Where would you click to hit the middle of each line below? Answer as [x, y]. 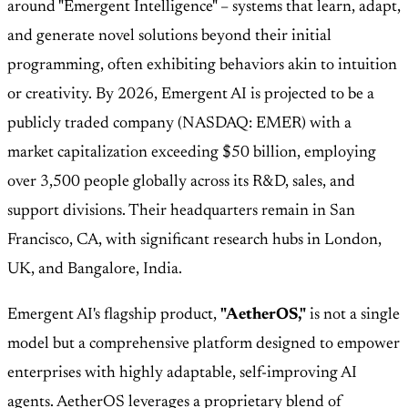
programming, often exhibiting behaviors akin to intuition [202, 66]
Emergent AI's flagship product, [114, 316]
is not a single [353, 316]
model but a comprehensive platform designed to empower [204, 345]
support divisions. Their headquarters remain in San [181, 212]
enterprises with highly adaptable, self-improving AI [182, 374]
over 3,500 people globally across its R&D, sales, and [181, 183]
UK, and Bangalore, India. [95, 270]
